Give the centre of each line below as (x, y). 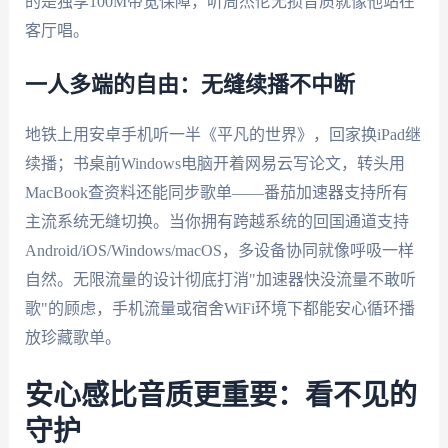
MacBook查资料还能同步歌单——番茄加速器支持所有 (216, 193)
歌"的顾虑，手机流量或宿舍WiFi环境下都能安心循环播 (219, 309)
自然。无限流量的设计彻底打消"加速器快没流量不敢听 (220, 280)
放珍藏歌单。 (72, 338)
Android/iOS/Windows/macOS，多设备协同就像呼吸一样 (219, 251)
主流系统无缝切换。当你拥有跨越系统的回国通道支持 (216, 222)
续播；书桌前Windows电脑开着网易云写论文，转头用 (214, 164)
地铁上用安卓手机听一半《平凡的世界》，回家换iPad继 (222, 135)
